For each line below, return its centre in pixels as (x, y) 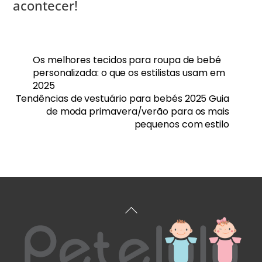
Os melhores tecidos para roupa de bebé (127, 60)
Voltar (144, 208)
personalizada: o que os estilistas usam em (129, 73)
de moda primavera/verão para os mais (137, 112)
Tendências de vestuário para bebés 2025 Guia (122, 99)
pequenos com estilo (182, 125)
